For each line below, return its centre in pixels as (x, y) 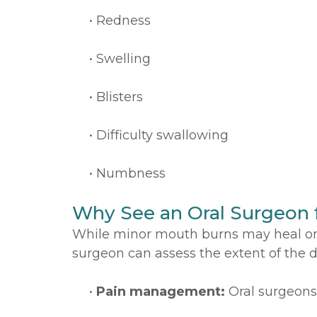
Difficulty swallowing (162, 135)
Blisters (120, 97)
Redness (123, 21)
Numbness (131, 173)
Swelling (123, 59)
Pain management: (161, 292)
